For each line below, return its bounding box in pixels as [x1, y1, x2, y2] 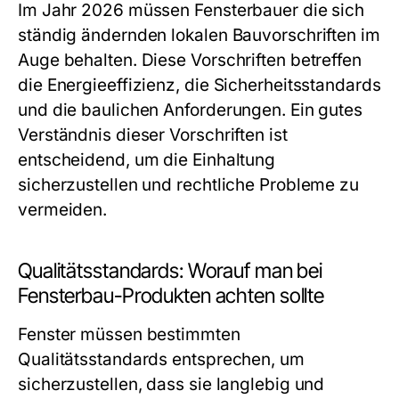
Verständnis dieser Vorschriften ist [18, 125, 288, 145]
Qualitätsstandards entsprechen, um [18, 349, 305, 370]
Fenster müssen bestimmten [18, 324, 240, 345]
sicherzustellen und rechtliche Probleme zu [18, 175, 360, 195]
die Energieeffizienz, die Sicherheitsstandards [18, 75, 381, 95]
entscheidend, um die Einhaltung [18, 150, 276, 170]
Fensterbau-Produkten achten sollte [18, 283, 325, 308]
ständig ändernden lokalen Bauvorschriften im [18, 25, 380, 45]
